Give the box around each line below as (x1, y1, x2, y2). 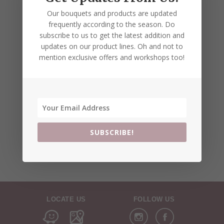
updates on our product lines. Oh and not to (40, 41, 183, 51)
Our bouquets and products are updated (46, 8, 177, 18)
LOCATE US (46, 195, 86, 203)
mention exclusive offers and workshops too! (39, 52, 185, 62)
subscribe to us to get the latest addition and (39, 30, 184, 40)
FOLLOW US (133, 195, 175, 203)
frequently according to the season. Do (48, 19, 175, 29)
